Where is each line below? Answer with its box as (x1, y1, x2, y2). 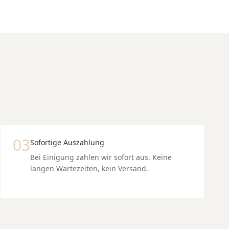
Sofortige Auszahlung (30, 138, 104, 147)
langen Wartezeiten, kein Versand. (30, 164, 148, 173)
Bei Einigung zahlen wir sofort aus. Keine (30, 152, 172, 162)
